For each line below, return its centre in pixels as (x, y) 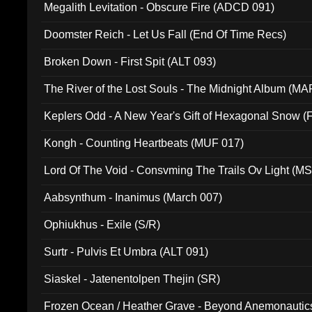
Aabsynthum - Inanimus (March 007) (133, 197)
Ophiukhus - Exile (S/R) (102, 225)
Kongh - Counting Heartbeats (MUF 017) (144, 143)
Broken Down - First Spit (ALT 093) (130, 62)
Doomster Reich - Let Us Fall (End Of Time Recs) (165, 34)
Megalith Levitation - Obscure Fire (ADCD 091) (159, 7)
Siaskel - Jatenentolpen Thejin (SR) (132, 279)
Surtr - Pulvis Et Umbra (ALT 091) (126, 252)
